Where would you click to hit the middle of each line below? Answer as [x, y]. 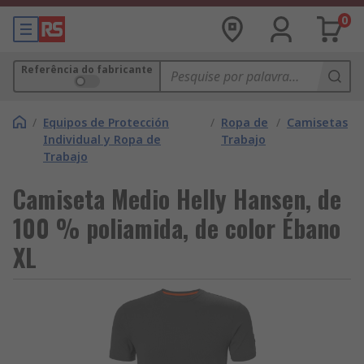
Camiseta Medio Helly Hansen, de [177, 199]
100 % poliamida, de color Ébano [177, 228]
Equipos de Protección [106, 122]
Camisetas [317, 122]
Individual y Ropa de [102, 139]
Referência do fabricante [87, 69]
